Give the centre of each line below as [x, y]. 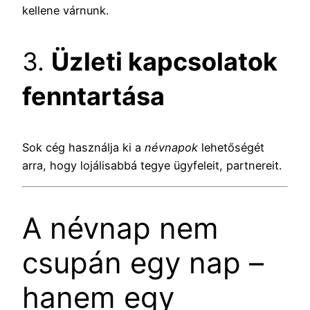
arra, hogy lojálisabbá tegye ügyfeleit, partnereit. [152, 166]
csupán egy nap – [143, 263]
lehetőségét [231, 148]
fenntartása [93, 97]
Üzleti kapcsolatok [164, 62]
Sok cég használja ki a [83, 148]
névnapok [171, 148]
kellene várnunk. [65, 11]
